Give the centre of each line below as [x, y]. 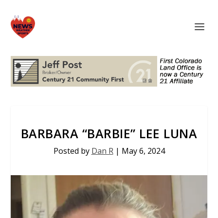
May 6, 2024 [143, 151]
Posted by [72, 151]
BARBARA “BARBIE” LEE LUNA [109, 133]
